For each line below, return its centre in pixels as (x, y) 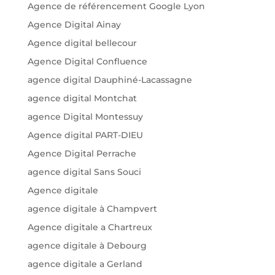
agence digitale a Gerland (85, 264)
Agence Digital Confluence (87, 62)
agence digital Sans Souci (84, 172)
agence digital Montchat (82, 99)
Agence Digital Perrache (82, 154)
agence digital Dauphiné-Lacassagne (110, 80)
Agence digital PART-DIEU (85, 135)
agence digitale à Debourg (87, 246)
